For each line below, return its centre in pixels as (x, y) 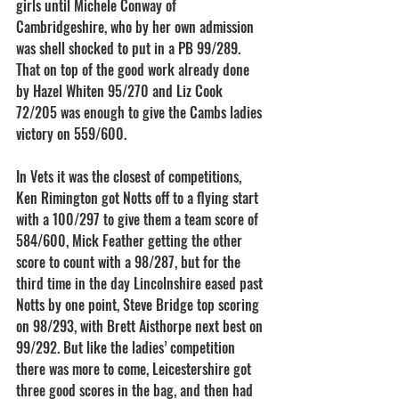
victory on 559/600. (71, 134)
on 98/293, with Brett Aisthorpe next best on (141, 326)
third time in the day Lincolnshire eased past (141, 283)
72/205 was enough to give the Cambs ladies (141, 112)
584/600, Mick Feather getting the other (131, 240)
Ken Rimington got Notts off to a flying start (139, 198)
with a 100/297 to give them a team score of (139, 219)
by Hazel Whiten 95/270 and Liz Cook (121, 91)
